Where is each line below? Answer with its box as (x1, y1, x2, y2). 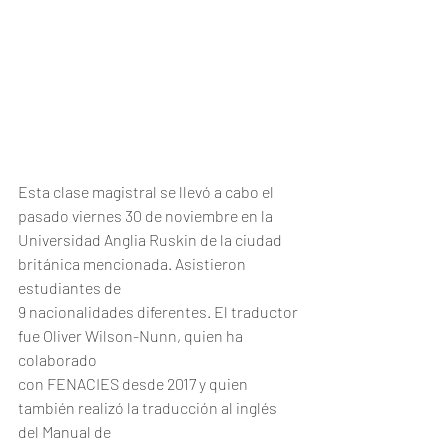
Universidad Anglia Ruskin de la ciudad (18, 229, 285, 249)
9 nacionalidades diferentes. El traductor (18, 301, 301, 321)
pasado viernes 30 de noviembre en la (18, 205, 273, 225)
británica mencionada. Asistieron (18, 253, 249, 273)
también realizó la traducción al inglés (18, 397, 280, 417)
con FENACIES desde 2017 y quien (18, 373, 251, 393)
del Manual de (18, 421, 111, 441)
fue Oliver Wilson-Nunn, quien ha (18, 325, 246, 345)
